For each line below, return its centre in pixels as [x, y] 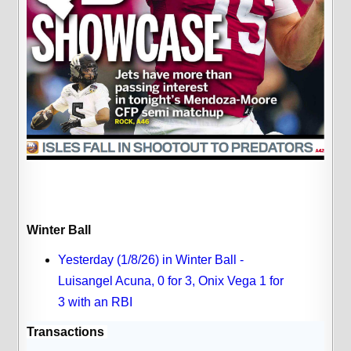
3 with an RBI [96, 302]
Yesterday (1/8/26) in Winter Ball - [151, 259]
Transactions [67, 331]
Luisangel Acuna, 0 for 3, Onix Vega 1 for [171, 280]
